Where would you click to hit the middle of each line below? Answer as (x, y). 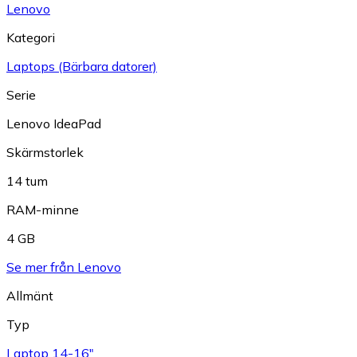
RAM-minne (43, 210)
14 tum (27, 181)
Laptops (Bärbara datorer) (82, 67)
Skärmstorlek (45, 153)
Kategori (31, 38)
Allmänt (30, 296)
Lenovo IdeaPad (54, 124)
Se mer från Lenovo (64, 267)
